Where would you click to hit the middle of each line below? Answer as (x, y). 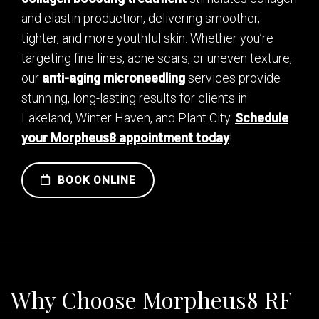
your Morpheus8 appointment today (125, 138)
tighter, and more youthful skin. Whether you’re (147, 38)
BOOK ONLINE (95, 181)
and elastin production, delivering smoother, (141, 19)
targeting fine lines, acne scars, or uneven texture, (157, 58)
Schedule (262, 118)
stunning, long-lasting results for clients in (134, 98)
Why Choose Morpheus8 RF (151, 300)
